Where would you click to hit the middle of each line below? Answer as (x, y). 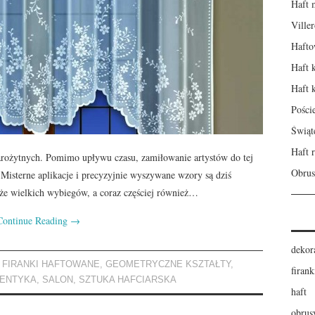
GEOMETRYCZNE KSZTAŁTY (168, 264)
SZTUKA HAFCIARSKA (128, 279)
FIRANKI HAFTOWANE (51, 264)
